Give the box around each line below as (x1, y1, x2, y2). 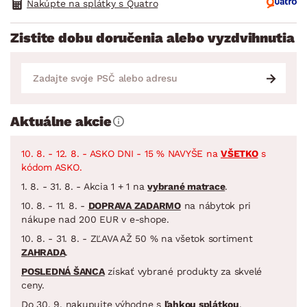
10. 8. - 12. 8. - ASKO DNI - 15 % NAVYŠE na (21, 147, 221, 159)
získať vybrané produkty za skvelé (104, 265, 262, 277)
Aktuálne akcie (10, 112, 112, 130)
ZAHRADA (21, 246, 66, 258)
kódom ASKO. (21, 161, 82, 173)
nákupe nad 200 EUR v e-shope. (21, 213, 169, 225)
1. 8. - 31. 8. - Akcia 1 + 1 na (21, 180, 147, 192)
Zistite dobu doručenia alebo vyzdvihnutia (10, 29, 295, 46)
